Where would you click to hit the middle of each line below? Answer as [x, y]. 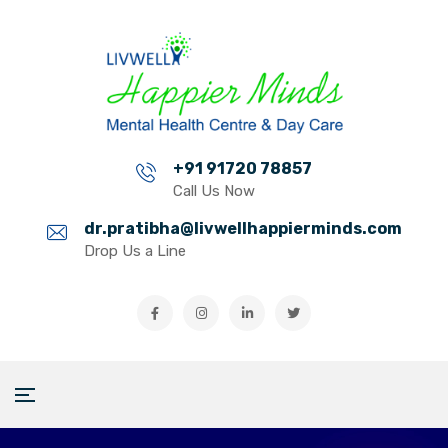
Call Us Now [214, 191]
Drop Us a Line [134, 251]
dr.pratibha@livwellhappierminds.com [242, 228]
